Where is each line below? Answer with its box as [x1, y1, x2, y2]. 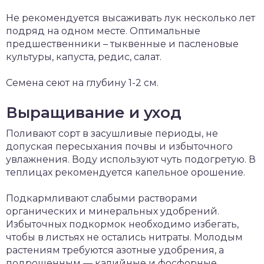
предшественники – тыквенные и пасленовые [6, 38, 239, 49]
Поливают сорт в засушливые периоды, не [6, 128, 218, 139]
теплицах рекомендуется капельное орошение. [6, 167, 245, 178]
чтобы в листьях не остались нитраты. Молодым [6, 232, 243, 243]
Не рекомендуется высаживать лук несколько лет [6, 12, 255, 24]
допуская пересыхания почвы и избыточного [6, 141, 233, 152]
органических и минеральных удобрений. [6, 206, 219, 217]
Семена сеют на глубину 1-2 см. [6, 77, 159, 88]
